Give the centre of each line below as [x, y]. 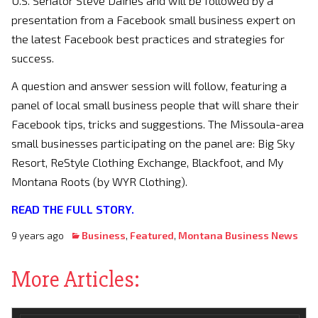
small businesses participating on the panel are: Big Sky [153, 143]
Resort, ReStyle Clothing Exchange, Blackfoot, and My [147, 162]
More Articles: [76, 279]
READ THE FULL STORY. [73, 209]
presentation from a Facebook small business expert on [153, 19]
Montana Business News [238, 235]
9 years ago [41, 235]
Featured [152, 235]
